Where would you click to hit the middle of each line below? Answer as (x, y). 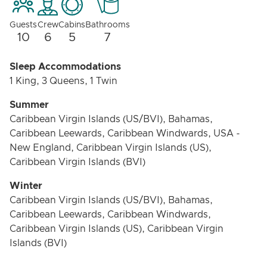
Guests (23, 25)
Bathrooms (108, 25)
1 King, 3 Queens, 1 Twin (63, 81)
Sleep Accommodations (65, 67)
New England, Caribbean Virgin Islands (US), (111, 148)
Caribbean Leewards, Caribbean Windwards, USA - (125, 133)
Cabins (72, 25)
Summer (29, 105)
